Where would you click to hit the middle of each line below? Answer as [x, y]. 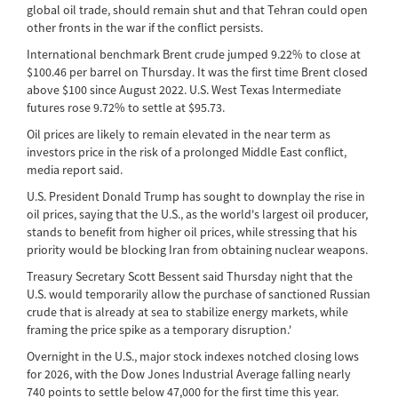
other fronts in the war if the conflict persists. [145, 27]
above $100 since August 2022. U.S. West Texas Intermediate [184, 89]
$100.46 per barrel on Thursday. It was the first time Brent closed [197, 72]
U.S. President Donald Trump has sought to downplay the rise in [196, 196]
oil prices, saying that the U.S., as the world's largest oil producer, [197, 214]
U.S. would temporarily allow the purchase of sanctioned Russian [199, 294]
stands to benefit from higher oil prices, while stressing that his [192, 231]
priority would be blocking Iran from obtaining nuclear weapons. [197, 249]
